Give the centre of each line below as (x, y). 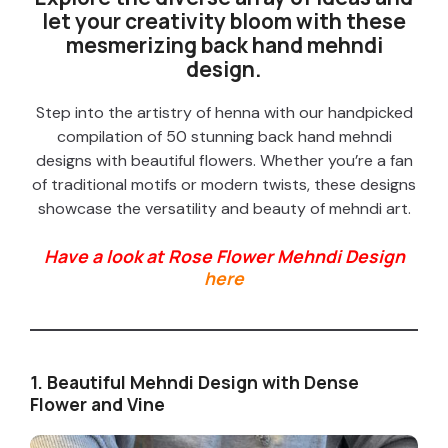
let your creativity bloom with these (224, 21)
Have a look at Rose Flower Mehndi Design (224, 256)
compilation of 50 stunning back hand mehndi (224, 137)
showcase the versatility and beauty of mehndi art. (224, 209)
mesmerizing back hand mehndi (224, 45)
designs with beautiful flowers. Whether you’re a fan (224, 161)
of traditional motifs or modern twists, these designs (224, 185)
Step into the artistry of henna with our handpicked (224, 113)
